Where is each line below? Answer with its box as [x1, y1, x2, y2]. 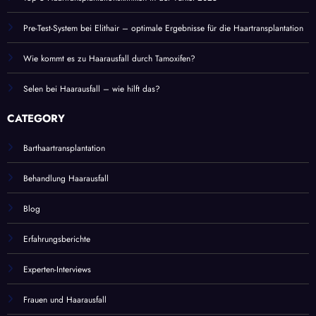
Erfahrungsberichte [23, 232, 90, 245]
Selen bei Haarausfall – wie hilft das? [23, 82, 160, 95]
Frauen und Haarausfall [23, 293, 107, 306]
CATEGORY [7, 110, 65, 126]
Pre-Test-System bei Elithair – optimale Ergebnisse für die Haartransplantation [23, 21, 303, 35]
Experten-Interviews [23, 262, 91, 276]
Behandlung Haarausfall [23, 171, 109, 185]
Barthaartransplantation [23, 141, 105, 154]
